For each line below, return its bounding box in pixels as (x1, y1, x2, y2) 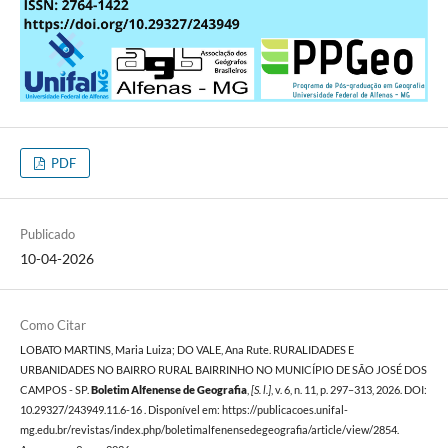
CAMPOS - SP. (19, 384, 91, 397)
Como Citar (19, 317, 86, 334)
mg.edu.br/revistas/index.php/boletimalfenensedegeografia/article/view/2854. (19, 424, 399, 437)
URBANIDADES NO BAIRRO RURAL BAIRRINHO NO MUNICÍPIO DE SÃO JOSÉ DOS (19, 364, 427, 377)
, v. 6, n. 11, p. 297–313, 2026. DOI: (270, 384, 427, 397)
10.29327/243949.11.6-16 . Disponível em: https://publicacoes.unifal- (19, 404, 348, 417)
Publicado (19, 226, 75, 243)
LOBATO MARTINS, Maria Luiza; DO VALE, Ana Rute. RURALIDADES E (19, 344, 354, 357)
